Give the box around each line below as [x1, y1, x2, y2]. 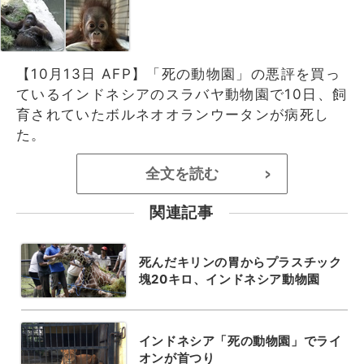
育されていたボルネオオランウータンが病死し [16, 106, 330, 123]
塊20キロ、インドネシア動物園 [138, 271, 320, 287]
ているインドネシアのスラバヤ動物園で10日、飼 [16, 85, 348, 102]
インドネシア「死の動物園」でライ [138, 332, 342, 349]
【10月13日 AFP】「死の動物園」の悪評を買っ [16, 65, 340, 82]
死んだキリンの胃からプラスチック [138, 253, 342, 270]
